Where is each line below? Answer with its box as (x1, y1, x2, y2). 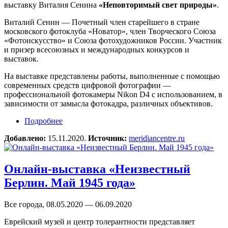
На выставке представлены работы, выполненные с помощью (4, 71, 220, 80)
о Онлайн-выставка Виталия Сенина (63, 116, 191, 125)
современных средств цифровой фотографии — (4, 80, 171, 90)
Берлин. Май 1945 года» (4, 176, 135, 189)
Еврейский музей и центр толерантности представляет (4, 217, 195, 226)
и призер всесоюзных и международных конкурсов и (4, 45, 189, 54)
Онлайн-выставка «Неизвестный (4, 162, 190, 176)
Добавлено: (4, 133, 48, 142)
